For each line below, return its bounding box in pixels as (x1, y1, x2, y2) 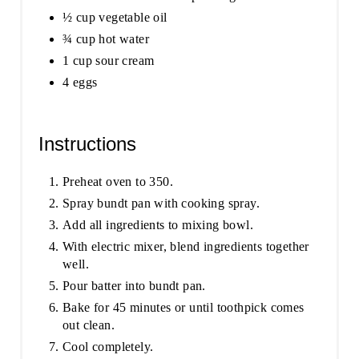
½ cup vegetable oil (62, 10, 167, 24)
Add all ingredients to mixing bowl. (62, 217, 253, 232)
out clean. (62, 317, 115, 332)
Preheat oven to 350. (62, 174, 173, 188)
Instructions (38, 132, 136, 155)
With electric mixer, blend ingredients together (62, 239, 309, 253)
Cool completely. (62, 339, 154, 353)
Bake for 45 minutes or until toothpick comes (62, 300, 305, 314)
